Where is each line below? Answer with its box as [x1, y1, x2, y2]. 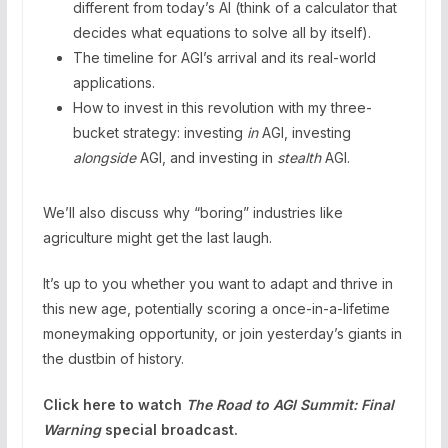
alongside [72, 148, 136, 166]
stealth [276, 148, 321, 166]
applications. [72, 73, 155, 91]
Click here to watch [42, 395, 186, 413]
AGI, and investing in [135, 148, 277, 166]
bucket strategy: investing [72, 123, 247, 141]
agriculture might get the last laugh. [42, 228, 272, 246]
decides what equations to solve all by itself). [72, 23, 371, 41]
